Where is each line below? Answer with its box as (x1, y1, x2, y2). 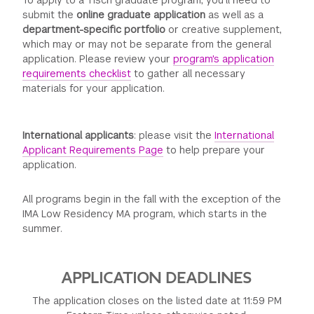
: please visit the (134, 129, 215, 142)
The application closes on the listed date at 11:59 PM (32, 294, 282, 307)
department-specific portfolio (22, 23, 166, 36)
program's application (173, 53, 275, 65)
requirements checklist (22, 67, 132, 80)
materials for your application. (22, 82, 168, 95)
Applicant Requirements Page (22, 144, 164, 156)
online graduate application (76, 8, 206, 21)
